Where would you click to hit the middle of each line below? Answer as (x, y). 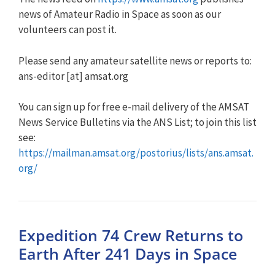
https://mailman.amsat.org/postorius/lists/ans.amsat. (136, 153)
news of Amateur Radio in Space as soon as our (120, 14)
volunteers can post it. (68, 29)
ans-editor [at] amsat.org (73, 76)
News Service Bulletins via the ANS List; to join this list (137, 122)
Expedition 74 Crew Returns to (131, 235)
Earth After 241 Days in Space (128, 254)
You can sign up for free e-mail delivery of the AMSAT (134, 107)
